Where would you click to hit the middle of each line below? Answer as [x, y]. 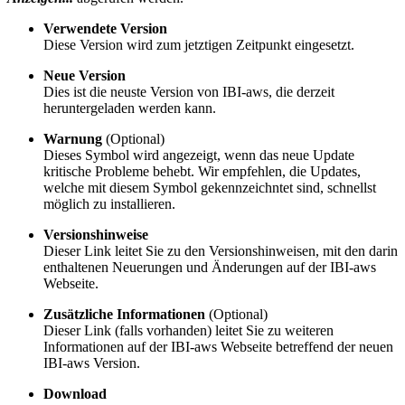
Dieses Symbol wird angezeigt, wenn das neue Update [199, 155]
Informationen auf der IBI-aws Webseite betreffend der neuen [218, 347]
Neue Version [85, 76]
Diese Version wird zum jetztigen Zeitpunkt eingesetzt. [199, 45]
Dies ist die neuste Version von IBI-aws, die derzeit [189, 92]
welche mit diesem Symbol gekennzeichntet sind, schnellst [210, 188]
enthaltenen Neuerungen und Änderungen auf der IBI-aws [210, 268]
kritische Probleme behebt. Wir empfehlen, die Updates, [202, 172]
